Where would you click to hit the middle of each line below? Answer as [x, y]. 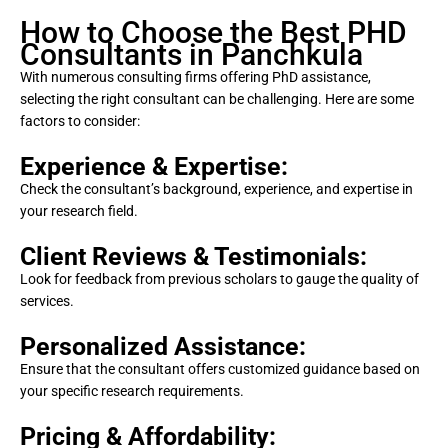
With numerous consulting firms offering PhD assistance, [195, 77]
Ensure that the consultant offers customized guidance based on [220, 369]
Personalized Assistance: [163, 347]
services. [47, 301]
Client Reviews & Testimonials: [193, 257]
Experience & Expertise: [154, 167]
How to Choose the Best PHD [213, 33]
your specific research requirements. [132, 391]
